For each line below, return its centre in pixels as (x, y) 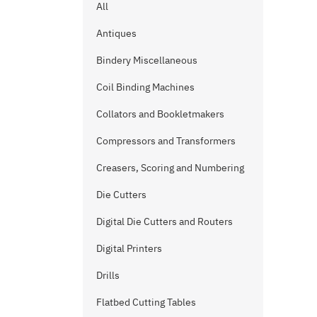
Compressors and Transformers (166, 141)
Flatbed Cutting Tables (146, 302)
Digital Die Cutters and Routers (165, 221)
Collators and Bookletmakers (160, 114)
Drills (108, 275)
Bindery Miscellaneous (147, 60)
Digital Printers (129, 248)
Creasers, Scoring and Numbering (170, 168)
